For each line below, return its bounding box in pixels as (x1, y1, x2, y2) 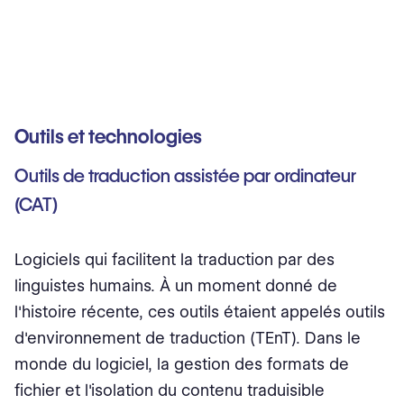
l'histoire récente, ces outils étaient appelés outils (14, 302, 385, 322)
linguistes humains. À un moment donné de (14, 276, 337, 296)
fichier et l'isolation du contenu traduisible (14, 381, 325, 400)
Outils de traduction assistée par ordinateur (14, 165, 356, 188)
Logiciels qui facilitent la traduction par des (14, 250, 335, 270)
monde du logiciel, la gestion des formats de (14, 354, 349, 374)
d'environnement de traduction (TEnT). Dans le (14, 328, 361, 348)
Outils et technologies (14, 125, 202, 149)
